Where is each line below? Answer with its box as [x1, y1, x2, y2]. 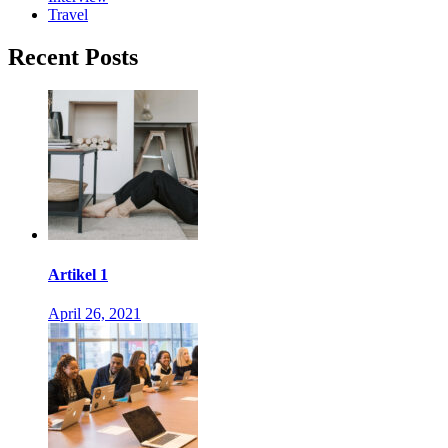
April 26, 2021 [48, 304, 141, 322]
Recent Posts [8, 43, 138, 70]
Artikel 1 [48, 265, 108, 283]
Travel [48, 5, 88, 23]
